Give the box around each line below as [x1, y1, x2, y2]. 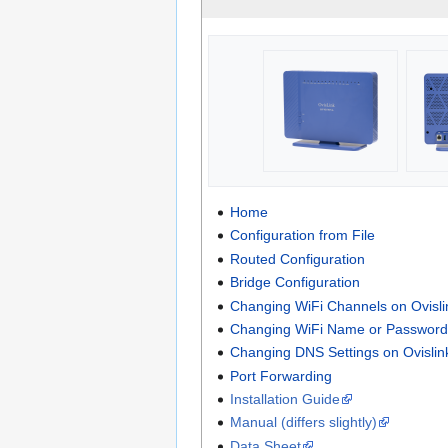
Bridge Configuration [229, 274, 360, 291]
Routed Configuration [229, 250, 365, 267]
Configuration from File [229, 227, 375, 244]
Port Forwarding [229, 367, 332, 384]
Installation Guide [229, 391, 340, 408]
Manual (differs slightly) [229, 414, 377, 431]
